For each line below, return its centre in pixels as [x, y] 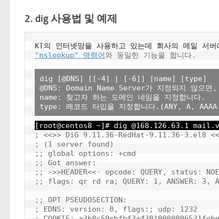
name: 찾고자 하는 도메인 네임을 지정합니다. [122, 97]
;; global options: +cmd [85, 153]
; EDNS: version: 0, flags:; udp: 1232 [116, 209]
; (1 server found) [74, 144]
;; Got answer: [66, 163]
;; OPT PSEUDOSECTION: [81, 200]
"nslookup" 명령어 [70, 55]
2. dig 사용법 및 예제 [71, 19]
